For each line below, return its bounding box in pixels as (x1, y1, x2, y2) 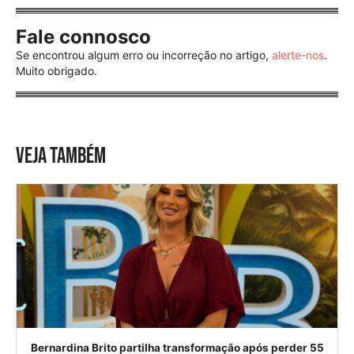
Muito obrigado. (16, 63, 97, 77)
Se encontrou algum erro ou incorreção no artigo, (16, 47, 272, 62)
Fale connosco (16, 24, 151, 48)
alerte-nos (272, 47, 324, 62)
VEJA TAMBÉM (16, 142, 106, 169)
